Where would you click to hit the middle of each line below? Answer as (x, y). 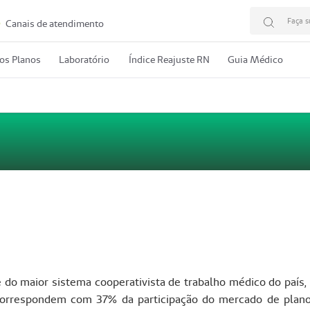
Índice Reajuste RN (169, 60)
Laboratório (84, 60)
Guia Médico (255, 60)
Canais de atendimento (54, 24)
